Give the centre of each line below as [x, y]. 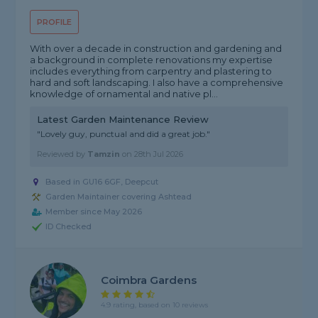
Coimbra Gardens [149, 280]
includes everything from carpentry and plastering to [151, 71]
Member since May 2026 [94, 212]
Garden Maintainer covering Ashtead [119, 197]
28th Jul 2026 [159, 154]
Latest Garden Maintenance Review [123, 120]
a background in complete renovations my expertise [152, 60]
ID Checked [69, 227]
